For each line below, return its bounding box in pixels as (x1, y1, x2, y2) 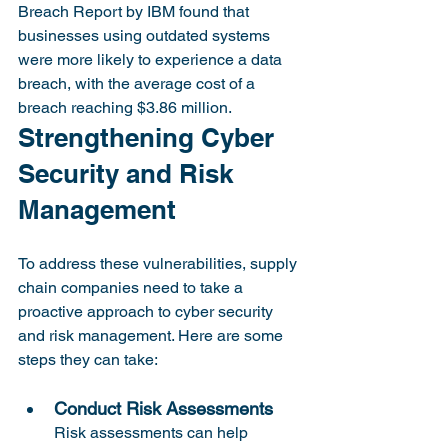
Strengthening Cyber (18, 122, 281, 153)
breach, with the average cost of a (18, 74, 259, 93)
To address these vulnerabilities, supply (18, 254, 301, 273)
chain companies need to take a (18, 278, 247, 297)
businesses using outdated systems (18, 26, 274, 45)
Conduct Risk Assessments (54, 398, 273, 419)
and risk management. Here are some (18, 326, 287, 345)
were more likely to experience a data (18, 50, 286, 69)
